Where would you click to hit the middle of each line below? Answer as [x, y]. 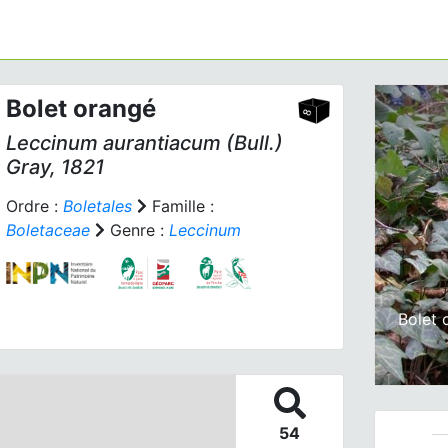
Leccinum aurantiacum [113, 143]
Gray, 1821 [54, 167]
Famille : [180, 206]
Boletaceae [47, 230]
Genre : [136, 230]
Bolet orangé [80, 108]
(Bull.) [251, 143]
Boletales [97, 206]
